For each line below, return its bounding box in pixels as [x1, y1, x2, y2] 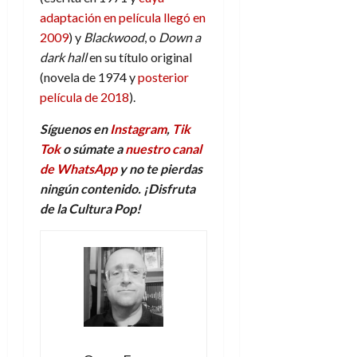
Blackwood [84, 29, 144, 45]
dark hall [40, 49, 87, 65]
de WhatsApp [40, 161, 117, 177]
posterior [138, 69, 189, 85]
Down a [159, 29, 201, 45]
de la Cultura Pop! [40, 201, 141, 217]
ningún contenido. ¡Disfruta [40, 181, 195, 197]
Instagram [110, 121, 167, 137]
